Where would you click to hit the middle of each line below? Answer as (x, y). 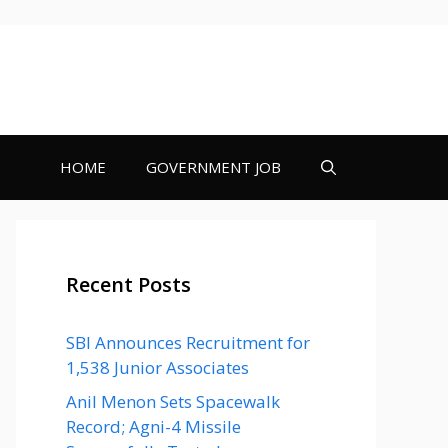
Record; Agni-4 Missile (153, 426)
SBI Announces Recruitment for (188, 342)
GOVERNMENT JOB (213, 167)
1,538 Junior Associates (157, 367)
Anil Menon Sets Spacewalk (173, 401)
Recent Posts (128, 284)
